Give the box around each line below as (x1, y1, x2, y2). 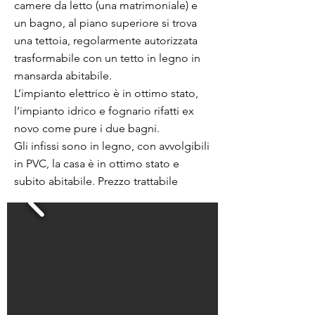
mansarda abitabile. (14, 69, 112, 82)
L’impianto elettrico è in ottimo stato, (14, 86, 198, 100)
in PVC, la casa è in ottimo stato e (14, 157, 179, 170)
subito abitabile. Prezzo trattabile (14, 174, 178, 188)
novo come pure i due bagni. (14, 122, 160, 135)
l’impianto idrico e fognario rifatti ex (14, 104, 194, 117)
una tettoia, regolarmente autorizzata (14, 34, 198, 47)
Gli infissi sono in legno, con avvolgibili (14, 139, 210, 153)
